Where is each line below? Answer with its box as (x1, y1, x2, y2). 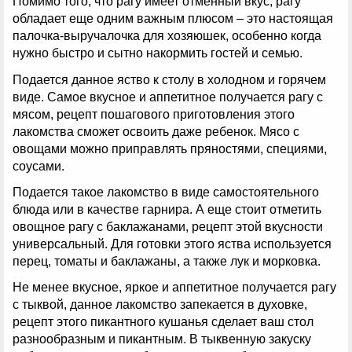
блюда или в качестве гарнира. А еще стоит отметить (13, 202, 321, 216)
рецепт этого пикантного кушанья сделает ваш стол (13, 314, 313, 328)
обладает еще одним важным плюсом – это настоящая (13, 12, 333, 26)
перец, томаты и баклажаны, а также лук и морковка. (13, 254, 321, 268)
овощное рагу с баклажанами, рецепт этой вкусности (13, 219, 323, 233)
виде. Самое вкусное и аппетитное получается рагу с (13, 90, 323, 104)
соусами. (13, 159, 64, 173)
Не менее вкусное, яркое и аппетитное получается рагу (13, 280, 336, 294)
